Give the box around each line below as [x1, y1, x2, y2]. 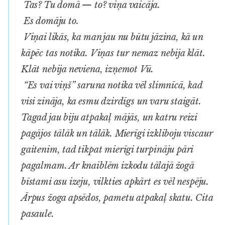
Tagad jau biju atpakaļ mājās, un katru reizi [21, 111, 197, 123]
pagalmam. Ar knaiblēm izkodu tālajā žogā [21, 160, 194, 171]
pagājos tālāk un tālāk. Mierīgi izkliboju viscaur [21, 128, 213, 139]
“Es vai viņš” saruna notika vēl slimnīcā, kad [21, 79, 202, 91]
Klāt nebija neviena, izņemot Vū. [21, 63, 154, 75]
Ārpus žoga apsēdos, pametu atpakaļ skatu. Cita [21, 192, 213, 203]
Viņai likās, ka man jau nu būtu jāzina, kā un [21, 31, 203, 43]
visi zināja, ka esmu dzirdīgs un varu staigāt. [21, 95, 201, 107]
